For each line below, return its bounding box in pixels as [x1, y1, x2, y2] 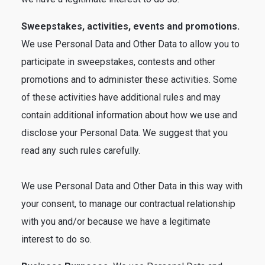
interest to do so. [21, 234, 92, 245]
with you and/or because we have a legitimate [21, 216, 211, 227]
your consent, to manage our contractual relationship [21, 198, 235, 209]
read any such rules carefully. [21, 145, 140, 156]
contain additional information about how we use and [21, 109, 237, 121]
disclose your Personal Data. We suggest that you [21, 127, 228, 138]
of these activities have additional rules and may [21, 92, 221, 103]
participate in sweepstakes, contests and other [21, 56, 215, 67]
